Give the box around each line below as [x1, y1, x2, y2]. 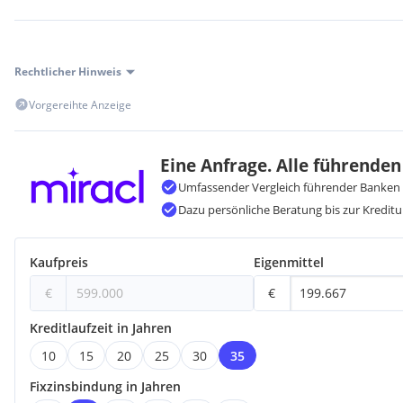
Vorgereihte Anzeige [29, 97, 131, 112]
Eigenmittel [253, 253, 324, 271]
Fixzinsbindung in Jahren [30, 377, 181, 395]
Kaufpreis [30, 253, 88, 271]
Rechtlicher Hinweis [14, 64, 121, 79]
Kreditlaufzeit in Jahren [30, 318, 172, 336]
